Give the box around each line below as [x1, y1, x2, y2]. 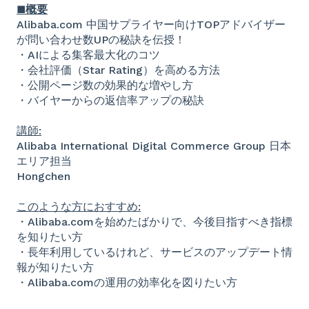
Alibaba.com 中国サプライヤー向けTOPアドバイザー [17, 17, 286, 31]
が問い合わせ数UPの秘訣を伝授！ [17, 32, 186, 46]
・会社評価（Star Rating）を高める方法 [17, 63, 220, 77]
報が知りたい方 [17, 261, 94, 275]
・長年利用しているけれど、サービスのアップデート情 [17, 246, 292, 259]
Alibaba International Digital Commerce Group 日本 [17, 139, 291, 152]
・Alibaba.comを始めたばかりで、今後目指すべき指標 [17, 215, 292, 229]
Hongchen [17, 169, 70, 183]
